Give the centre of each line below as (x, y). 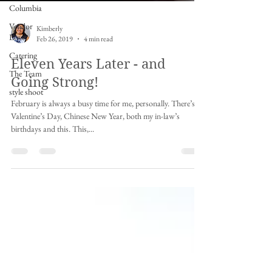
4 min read (98, 75)
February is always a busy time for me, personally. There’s (103, 140)
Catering (23, 55)
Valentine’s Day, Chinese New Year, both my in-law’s (95, 152)
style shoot (26, 92)
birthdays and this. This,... (53, 165)
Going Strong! (55, 118)
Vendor (21, 26)
